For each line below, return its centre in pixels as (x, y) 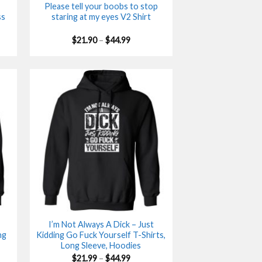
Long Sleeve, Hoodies (101, 246)
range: (142, 47)
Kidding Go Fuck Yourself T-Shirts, (101, 235)
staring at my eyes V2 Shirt (101, 16)
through (145, 64)
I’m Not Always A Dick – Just (101, 225)
